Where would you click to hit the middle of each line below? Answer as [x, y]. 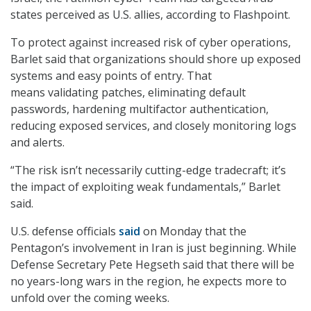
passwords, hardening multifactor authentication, [140, 109]
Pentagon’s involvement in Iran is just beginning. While [153, 248]
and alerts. [39, 143]
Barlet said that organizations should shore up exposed [155, 59]
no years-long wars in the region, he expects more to [149, 281]
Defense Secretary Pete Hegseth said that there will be [152, 265]
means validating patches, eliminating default [128, 93]
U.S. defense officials [65, 232]
